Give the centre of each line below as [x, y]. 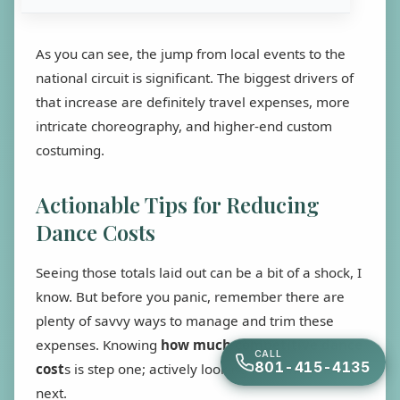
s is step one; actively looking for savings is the [211, 368]
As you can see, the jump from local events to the [191, 53]
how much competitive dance [262, 344]
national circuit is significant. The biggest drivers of [195, 77]
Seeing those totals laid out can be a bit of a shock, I [199, 272]
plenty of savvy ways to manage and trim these [185, 320]
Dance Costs [96, 232]
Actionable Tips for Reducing [178, 204]
